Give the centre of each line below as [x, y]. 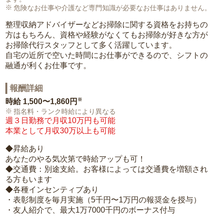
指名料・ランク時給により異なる [65, 112]
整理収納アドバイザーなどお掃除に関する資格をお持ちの [107, 25]
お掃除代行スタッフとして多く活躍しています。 [91, 45]
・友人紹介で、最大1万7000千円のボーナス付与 [91, 210]
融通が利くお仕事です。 [48, 65]
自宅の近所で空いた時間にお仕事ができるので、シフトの [107, 55]
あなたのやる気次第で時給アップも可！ [76, 159]
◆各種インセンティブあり [52, 190]
